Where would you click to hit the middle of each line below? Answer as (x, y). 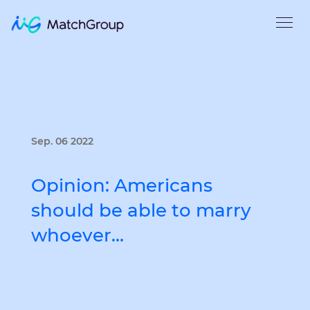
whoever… (77, 235)
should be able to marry (141, 210)
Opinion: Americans (122, 185)
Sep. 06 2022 (62, 141)
